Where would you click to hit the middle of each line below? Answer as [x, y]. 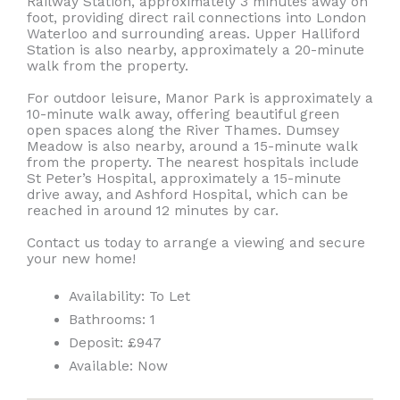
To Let [167, 296]
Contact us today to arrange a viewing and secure [196, 242]
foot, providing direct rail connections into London [196, 17]
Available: [100, 366]
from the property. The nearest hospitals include [193, 162]
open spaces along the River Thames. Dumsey [183, 130]
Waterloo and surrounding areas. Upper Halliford [193, 33]
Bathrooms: [107, 319]
